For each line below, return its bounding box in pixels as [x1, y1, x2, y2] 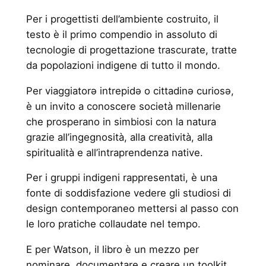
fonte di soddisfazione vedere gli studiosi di [26, 187, 231, 199]
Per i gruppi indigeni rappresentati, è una [26, 172, 217, 184]
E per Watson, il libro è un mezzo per [26, 243, 199, 256]
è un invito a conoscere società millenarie [26, 100, 221, 112]
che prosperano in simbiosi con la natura [26, 115, 216, 128]
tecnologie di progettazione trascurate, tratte [26, 43, 237, 56]
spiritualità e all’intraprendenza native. [26, 146, 203, 159]
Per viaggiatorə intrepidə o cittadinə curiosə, [26, 84, 234, 97]
